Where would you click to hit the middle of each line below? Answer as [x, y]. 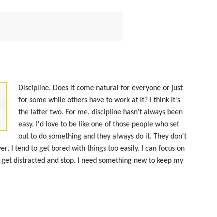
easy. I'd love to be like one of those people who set [99, 124]
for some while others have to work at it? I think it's [99, 100]
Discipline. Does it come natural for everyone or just [101, 88]
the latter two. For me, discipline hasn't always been [101, 112]
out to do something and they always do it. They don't [102, 137]
